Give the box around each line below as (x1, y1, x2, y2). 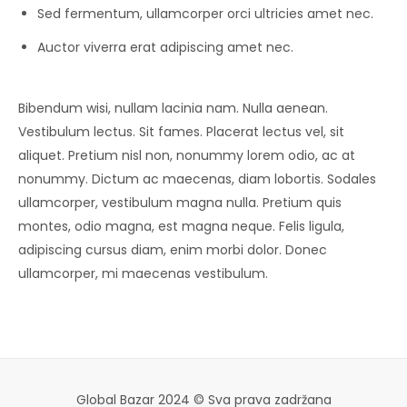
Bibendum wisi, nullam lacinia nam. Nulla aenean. (18, 98, 328, 117)
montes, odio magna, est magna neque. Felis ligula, (18, 216, 344, 235)
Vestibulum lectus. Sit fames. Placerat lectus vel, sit (18, 122, 344, 141)
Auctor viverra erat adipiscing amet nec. (37, 37, 293, 56)
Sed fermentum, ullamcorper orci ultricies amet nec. (37, 4, 373, 23)
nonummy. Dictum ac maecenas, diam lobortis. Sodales (18, 169, 376, 188)
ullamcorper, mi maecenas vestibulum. (18, 263, 268, 283)
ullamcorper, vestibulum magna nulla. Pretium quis (18, 193, 342, 212)
